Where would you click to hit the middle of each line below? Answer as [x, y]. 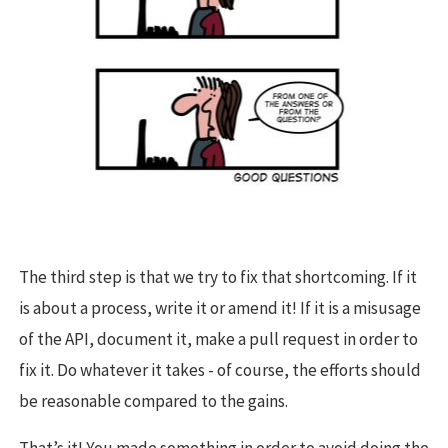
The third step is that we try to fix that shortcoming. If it [218, 277]
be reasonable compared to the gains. [153, 401]
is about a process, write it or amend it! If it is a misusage [220, 308]
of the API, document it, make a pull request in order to [218, 339]
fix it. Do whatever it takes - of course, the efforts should [220, 370]
